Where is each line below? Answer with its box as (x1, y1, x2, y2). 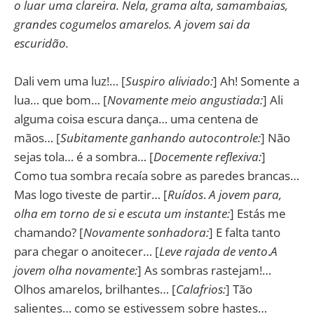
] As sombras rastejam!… (137, 262, 271, 279)
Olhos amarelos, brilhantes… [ (14, 281, 176, 298)
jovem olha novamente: (14, 262, 137, 279)
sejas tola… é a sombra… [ (14, 149, 153, 165)
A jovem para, (209, 186, 282, 203)
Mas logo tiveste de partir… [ (14, 186, 168, 203)
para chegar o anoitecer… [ (14, 243, 159, 260)
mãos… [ (14, 130, 60, 146)
